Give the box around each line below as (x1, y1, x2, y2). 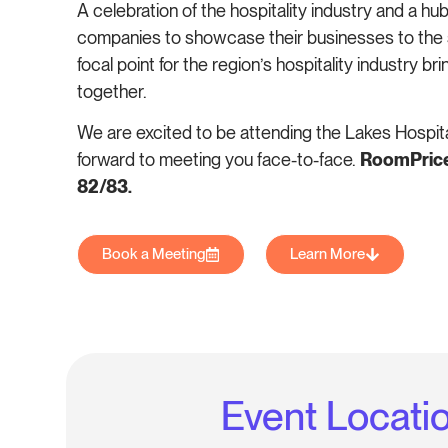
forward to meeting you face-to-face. (77, 148, 361, 170)
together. (77, 80, 148, 102)
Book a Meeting (102, 245, 206, 264)
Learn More (290, 245, 366, 264)
